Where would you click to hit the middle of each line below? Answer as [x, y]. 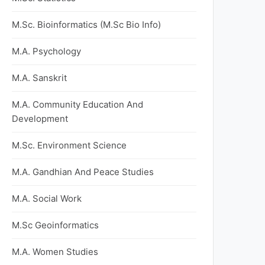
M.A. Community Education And [77, 104]
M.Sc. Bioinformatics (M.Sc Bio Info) [86, 25]
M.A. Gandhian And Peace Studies [83, 172]
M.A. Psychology [46, 51]
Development [40, 119]
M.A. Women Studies [55, 252]
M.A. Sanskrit [39, 78]
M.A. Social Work [47, 198]
